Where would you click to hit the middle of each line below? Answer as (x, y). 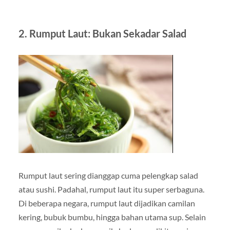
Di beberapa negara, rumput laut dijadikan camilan (107, 203)
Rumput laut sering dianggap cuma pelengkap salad (108, 176)
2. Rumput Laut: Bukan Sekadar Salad (102, 34)
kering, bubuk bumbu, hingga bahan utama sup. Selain (112, 217)
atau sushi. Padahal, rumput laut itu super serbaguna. (111, 189)
